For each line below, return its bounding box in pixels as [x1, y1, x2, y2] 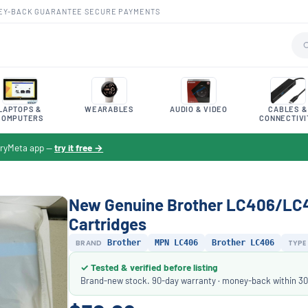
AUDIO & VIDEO [169, 104, 228, 113]
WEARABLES [85, 104, 134, 113]
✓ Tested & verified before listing [80, 261, 218, 273]
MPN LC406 [154, 238, 198, 247]
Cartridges [69, 214, 146, 234]
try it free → [54, 141, 104, 153]
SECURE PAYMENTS [85, 6, 160, 16]
